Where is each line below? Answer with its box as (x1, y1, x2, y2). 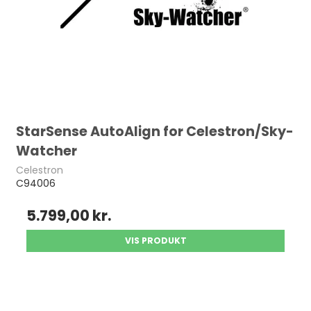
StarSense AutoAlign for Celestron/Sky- (16, 122, 294, 142)
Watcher (16, 142, 78, 161)
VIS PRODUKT (124, 235, 187, 246)
